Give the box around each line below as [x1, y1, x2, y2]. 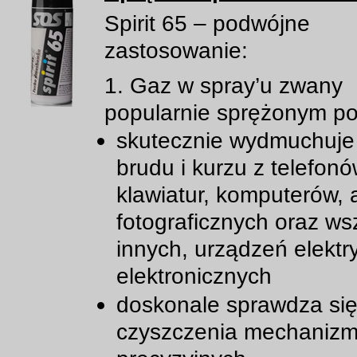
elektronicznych [116, 263, 272, 288]
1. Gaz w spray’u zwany [104, 73, 343, 98]
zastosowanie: [104, 37, 248, 63]
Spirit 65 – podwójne [104, 10, 310, 36]
